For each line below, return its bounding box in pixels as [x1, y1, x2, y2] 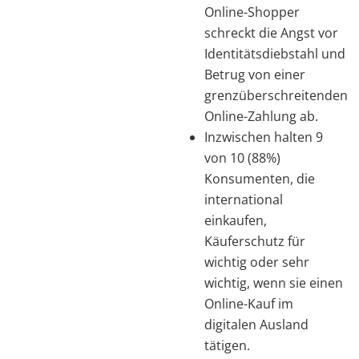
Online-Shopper [204, 2, 300, 21]
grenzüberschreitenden [204, 86, 348, 104]
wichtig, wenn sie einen [204, 273, 343, 292]
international [204, 190, 283, 208]
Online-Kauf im [204, 294, 293, 313]
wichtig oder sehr [204, 252, 309, 271]
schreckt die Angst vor [204, 23, 338, 42]
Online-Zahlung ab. [204, 107, 318, 125]
